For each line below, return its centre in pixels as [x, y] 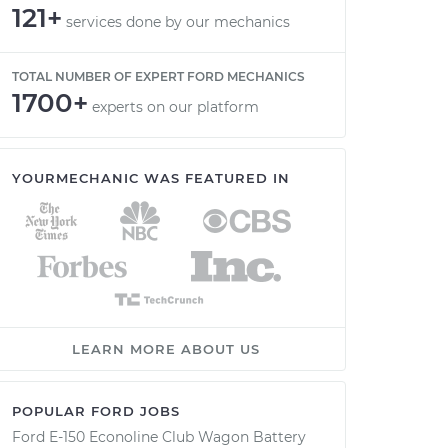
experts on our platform [175, 107]
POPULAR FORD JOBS [96, 411]
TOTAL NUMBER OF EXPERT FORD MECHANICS [158, 76]
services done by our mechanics [178, 22]
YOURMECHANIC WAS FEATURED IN [151, 178]
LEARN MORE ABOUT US [166, 349]
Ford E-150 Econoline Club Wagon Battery [159, 437]
